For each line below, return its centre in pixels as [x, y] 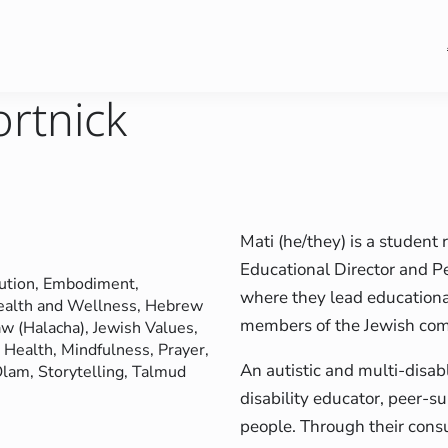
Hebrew [174, 306]
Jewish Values [143, 328]
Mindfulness [105, 350]
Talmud [159, 372]
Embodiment [89, 284]
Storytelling [81, 372]
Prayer [181, 350]
